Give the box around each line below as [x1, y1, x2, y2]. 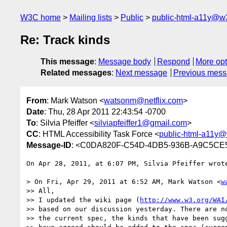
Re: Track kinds [20, 33, 110, 47]
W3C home [20, 13, 61, 22]
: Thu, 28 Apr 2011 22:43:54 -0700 [44, 107, 166, 116]
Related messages [41, 68, 111, 78]
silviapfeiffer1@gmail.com [94, 118, 187, 127]
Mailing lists [69, 13, 112, 22]
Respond [157, 57, 190, 66]
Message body [98, 57, 151, 66]
